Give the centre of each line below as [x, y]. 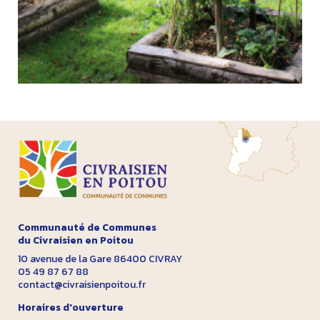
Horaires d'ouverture [70, 307]
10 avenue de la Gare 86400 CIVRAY [100, 259]
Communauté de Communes [87, 227]
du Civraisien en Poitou [75, 240]
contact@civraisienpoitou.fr [81, 284]
